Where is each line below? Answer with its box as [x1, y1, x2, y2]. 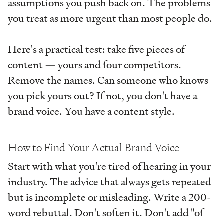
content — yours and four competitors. [8, 56, 181, 73]
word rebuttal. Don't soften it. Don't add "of [8, 204, 203, 221]
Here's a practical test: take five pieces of [8, 41, 185, 57]
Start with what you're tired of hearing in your [8, 158, 211, 174]
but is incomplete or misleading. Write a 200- [8, 189, 211, 205]
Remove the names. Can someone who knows [8, 72, 208, 88]
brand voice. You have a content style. [8, 103, 175, 119]
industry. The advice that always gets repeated [8, 173, 211, 190]
